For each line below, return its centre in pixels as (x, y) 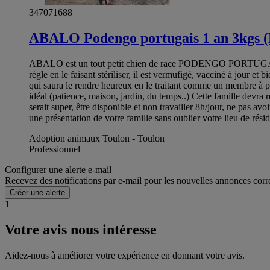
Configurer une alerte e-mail (58, 169)
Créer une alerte (37, 192)
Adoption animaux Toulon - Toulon (97, 138)
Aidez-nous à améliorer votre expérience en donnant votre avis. (125, 255)
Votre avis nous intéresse (81, 229)
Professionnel (55, 149)
